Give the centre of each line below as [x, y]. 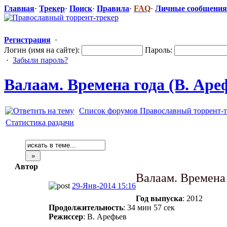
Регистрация [27, 40]
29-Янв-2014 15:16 [104, 185]
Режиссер [66, 216]
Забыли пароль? [40, 60]
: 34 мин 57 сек [149, 207]
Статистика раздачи [40, 122]
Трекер [52, 8]
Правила [113, 8]
